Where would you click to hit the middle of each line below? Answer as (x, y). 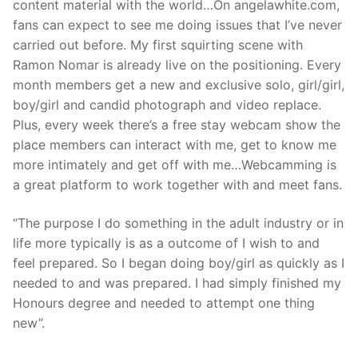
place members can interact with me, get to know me (175, 145)
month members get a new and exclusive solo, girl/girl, (179, 85)
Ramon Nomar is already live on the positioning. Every (177, 65)
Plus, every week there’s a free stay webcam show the (177, 125)
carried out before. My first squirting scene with (158, 45)
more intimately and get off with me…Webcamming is (175, 165)
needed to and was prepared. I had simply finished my (177, 282)
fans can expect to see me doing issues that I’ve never (177, 25)
